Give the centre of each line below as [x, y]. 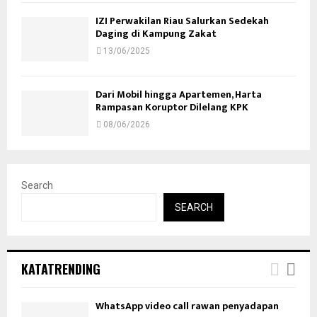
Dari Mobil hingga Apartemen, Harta [179, 95]
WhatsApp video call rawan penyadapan [187, 306]
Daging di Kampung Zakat [156, 33]
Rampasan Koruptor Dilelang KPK [172, 108]
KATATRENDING [61, 269]
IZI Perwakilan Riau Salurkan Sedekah [182, 21]
